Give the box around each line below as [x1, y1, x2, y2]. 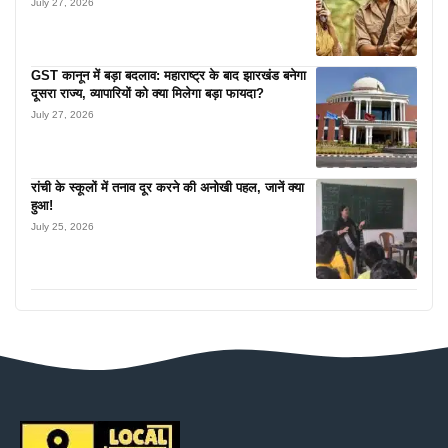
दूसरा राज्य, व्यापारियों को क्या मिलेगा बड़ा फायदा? [31, 85, 264, 101]
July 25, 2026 [31, 220, 94, 232]
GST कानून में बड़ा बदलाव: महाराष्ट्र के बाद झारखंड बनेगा [31, 67, 306, 83]
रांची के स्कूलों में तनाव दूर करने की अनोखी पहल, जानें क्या [31, 179, 304, 195]
